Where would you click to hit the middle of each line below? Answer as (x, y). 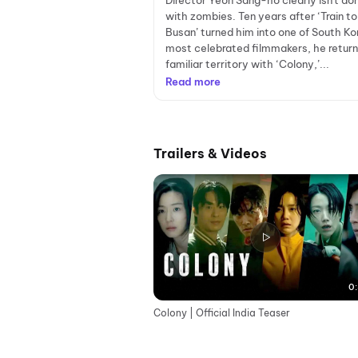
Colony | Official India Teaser (222, 313)
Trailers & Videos (210, 153)
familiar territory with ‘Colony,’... (247, 64)
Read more (193, 82)
